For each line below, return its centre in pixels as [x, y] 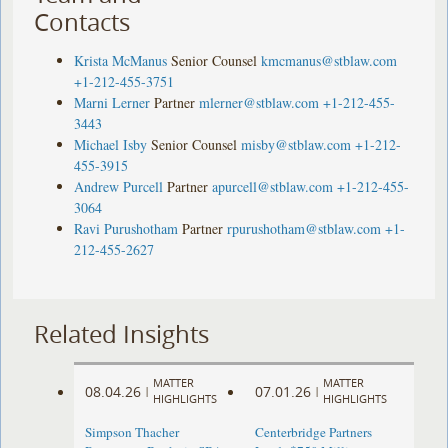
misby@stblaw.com [296, 144]
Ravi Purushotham [126, 228]
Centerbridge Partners [313, 432]
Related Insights [122, 333]
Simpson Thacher [132, 432]
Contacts [82, 21]
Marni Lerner [112, 102]
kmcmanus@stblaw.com [329, 60]
